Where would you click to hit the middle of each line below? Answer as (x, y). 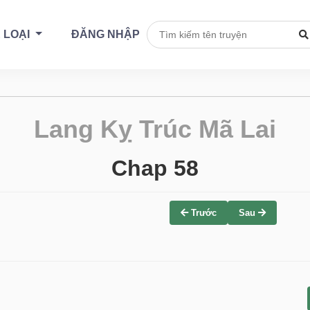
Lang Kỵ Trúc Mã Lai (155, 129)
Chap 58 (155, 168)
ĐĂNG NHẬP (105, 34)
